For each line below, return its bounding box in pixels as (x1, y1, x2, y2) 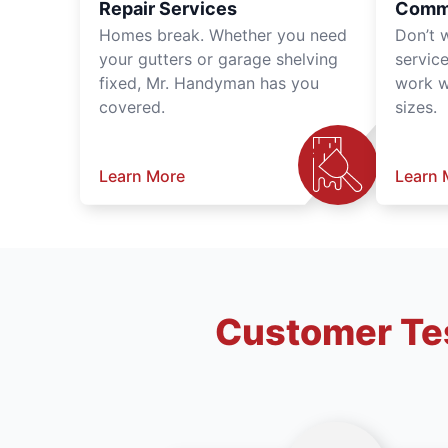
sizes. (395, 96, 437, 117)
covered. (99, 96, 165, 117)
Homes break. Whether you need (99, 24, 347, 45)
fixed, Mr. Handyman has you (99, 72, 319, 93)
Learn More (99, 165, 185, 186)
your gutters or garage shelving (99, 48, 338, 69)
